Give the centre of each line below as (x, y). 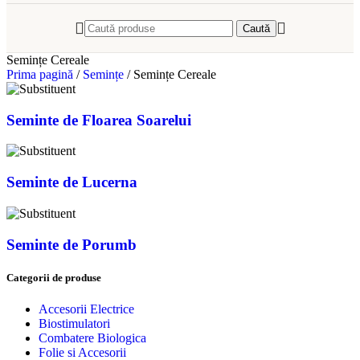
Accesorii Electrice (86, 309)
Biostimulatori (74, 323)
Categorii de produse (54, 277)
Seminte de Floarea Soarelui (99, 120)
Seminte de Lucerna (72, 182)
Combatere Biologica (92, 337)
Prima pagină (41, 74)
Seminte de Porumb (72, 244)
